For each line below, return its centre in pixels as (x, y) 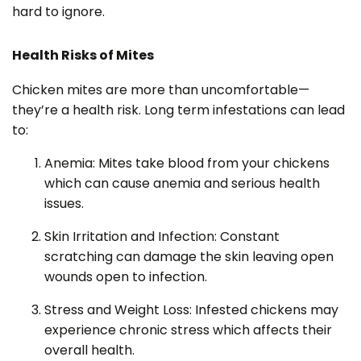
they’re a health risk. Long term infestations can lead (178, 110)
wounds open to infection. (126, 276)
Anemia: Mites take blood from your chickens (187, 163)
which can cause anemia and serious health (182, 183)
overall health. (89, 350)
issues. (64, 203)
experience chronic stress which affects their (188, 330)
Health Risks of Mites (83, 55)
